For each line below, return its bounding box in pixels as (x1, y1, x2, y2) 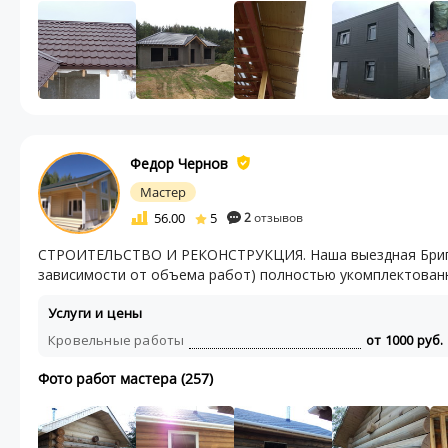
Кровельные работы (48, 331, 185, 349)
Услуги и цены (48, 304, 143, 322)
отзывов (251, 209, 303, 226)
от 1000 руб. (366, 331, 444, 349)
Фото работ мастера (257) (38, 369, 213, 388)
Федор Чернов (130, 154, 228, 173)
